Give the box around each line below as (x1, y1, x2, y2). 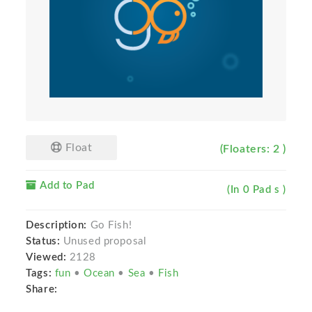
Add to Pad (36, 180, 95, 192)
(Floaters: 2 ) (219, 143, 286, 155)
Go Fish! (87, 220, 132, 231)
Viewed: (26, 252, 67, 263)
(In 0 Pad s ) (227, 185, 286, 196)
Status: (26, 236, 63, 247)
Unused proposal (63, 236, 147, 247)
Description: (26, 220, 88, 231)
